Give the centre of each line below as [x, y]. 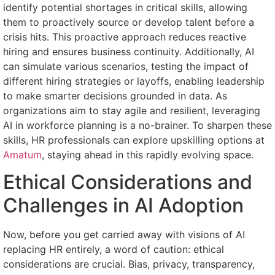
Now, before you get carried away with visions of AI [124, 235]
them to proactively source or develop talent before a [129, 22]
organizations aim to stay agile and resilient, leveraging [132, 110]
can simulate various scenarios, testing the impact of [126, 66]
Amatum [22, 154]
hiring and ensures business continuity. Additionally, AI [129, 51]
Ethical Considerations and [128, 182]
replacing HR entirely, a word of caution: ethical [114, 250]
